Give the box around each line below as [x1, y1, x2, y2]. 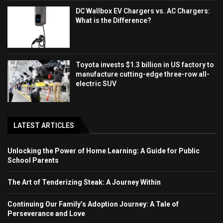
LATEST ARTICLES [13, 121, 74, 129]
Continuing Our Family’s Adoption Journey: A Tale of [7, 200, 179, 208]
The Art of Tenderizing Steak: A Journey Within [7, 178, 161, 186]
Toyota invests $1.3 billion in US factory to [76, 61, 215, 69]
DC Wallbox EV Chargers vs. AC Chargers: [76, 6, 211, 15]
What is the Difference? [76, 16, 152, 24]
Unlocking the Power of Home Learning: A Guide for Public [7, 146, 200, 155]
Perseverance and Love [7, 209, 85, 218]
